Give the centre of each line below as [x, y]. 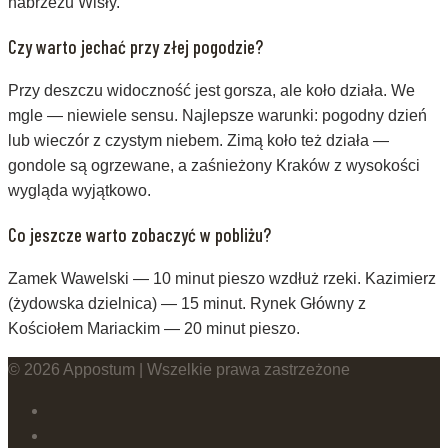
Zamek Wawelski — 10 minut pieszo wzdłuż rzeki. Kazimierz [222, 278]
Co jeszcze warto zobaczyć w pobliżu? [139, 234]
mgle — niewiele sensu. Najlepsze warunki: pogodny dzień [217, 115]
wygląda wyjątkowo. [79, 190]
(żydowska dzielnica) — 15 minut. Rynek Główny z [187, 303]
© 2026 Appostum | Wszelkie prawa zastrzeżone [179, 369]
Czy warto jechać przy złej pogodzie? [135, 46]
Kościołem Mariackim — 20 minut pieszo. [154, 328]
